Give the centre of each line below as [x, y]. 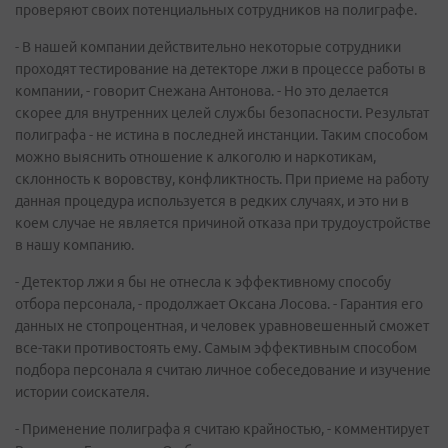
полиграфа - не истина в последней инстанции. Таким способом [221, 135]
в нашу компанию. [74, 245]
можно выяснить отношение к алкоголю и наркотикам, [195, 157]
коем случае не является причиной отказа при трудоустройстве [223, 223]
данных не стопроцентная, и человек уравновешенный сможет [222, 326]
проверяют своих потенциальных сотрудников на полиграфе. [216, 10]
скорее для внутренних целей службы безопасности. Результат [222, 113]
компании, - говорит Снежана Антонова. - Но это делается [202, 91]
